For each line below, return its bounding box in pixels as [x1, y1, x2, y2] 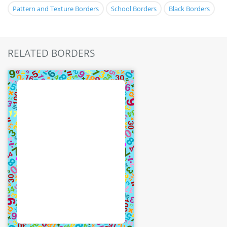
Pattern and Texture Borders [13, 4, 99, 14]
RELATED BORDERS [8, 47, 95, 60]
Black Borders [169, 4, 210, 14]
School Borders [111, 4, 157, 14]
